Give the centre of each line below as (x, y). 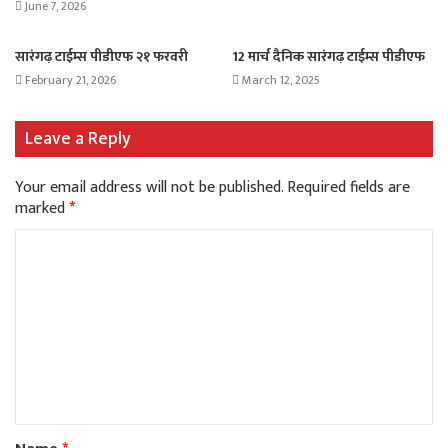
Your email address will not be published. (149, 188)
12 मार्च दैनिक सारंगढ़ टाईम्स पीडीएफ (328, 57)
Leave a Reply (78, 139)
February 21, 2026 (70, 80)
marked (42, 209)
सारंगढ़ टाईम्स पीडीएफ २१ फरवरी (101, 57)
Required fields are (348, 188)
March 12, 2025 (281, 80)
